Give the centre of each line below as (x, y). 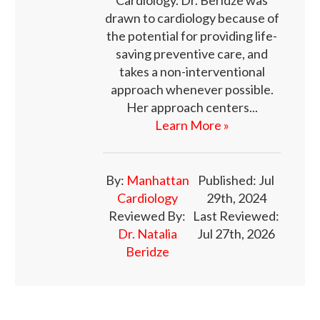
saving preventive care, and (192, 53)
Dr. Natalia (147, 233)
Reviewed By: (147, 215)
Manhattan (157, 180)
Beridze (147, 251)
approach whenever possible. (192, 89)
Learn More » (192, 125)
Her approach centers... (192, 107)
